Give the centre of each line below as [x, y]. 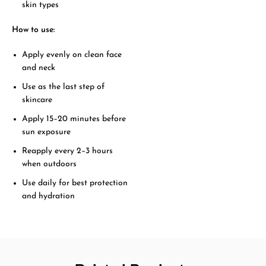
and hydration [49, 196]
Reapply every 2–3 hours [68, 151]
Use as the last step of [64, 87]
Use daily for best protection [75, 183]
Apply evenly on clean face [72, 55]
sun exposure [47, 132]
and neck [39, 68]
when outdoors [50, 164]
